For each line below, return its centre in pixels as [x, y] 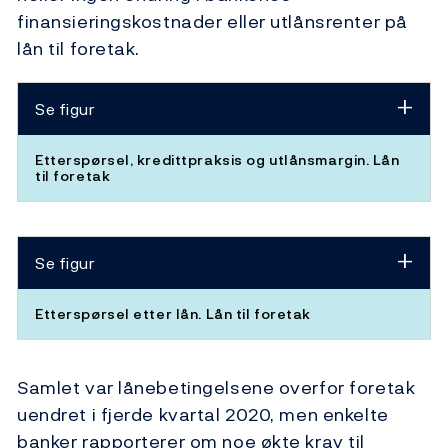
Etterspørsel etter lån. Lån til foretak [173, 314]
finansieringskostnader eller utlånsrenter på [212, 22]
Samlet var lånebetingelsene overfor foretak [216, 388]
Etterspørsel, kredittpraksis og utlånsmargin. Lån [217, 160]
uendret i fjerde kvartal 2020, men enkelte [203, 415]
